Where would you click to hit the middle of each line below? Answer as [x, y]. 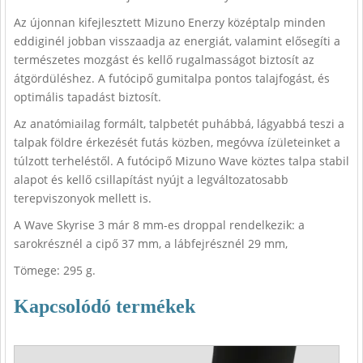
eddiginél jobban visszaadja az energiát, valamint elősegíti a [177, 41]
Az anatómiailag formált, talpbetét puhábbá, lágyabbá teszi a [179, 124]
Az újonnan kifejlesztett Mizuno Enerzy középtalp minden [170, 22]
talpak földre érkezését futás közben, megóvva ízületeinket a [177, 142]
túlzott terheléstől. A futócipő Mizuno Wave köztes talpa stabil [181, 161]
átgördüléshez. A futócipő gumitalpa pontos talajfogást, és [172, 78]
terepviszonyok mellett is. [83, 198]
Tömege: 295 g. [55, 270]
